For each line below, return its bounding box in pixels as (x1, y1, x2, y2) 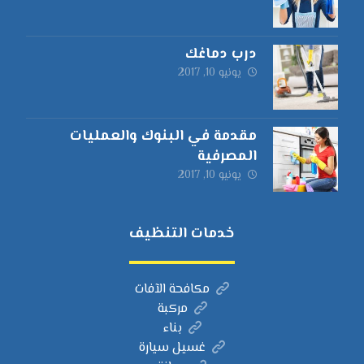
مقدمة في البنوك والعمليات (69, 125, 257, 149)
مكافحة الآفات (135, 279, 210, 301)
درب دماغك (184, 43, 257, 67)
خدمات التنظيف (129, 223, 235, 246)
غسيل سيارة (139, 338, 206, 359)
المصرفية (197, 145, 257, 169)
